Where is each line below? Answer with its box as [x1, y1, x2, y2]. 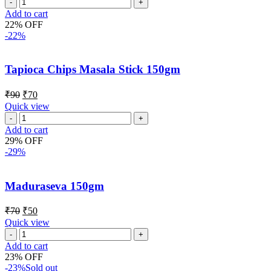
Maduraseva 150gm [5, 179, 104, 192]
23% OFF [5, 252, 43, 263]
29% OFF [5, 135, 43, 146]
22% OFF [5, 19, 43, 30]
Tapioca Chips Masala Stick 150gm [5, 63, 180, 76]
